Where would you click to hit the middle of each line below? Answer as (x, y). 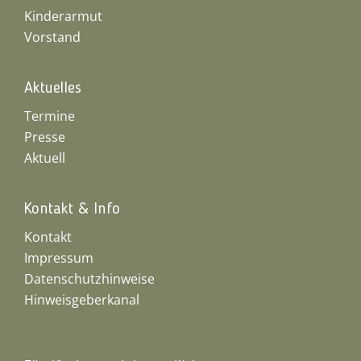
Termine (49, 116)
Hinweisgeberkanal (81, 300)
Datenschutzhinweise (89, 279)
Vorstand (52, 37)
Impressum (58, 258)
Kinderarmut (63, 16)
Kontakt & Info (72, 210)
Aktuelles (53, 89)
